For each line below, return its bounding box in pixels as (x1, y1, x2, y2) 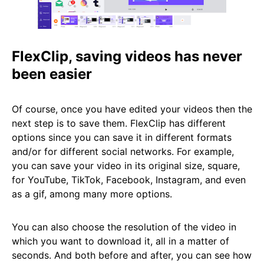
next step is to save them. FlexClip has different (12, 117, 226, 130)
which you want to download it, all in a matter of (12, 235, 229, 247)
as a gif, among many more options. (12, 188, 172, 200)
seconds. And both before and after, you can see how (12, 249, 252, 262)
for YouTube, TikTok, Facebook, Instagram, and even (12, 174, 246, 186)
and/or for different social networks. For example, (12, 146, 234, 158)
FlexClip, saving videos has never (12, 48, 242, 65)
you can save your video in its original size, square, (12, 160, 240, 172)
